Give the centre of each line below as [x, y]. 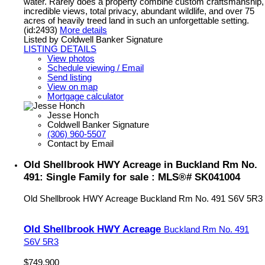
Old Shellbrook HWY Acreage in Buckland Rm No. [140, 165]
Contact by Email [80, 144]
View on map [72, 87]
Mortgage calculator [85, 97]
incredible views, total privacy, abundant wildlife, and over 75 [139, 12]
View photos [71, 59]
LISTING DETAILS [60, 49]
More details [83, 30]
